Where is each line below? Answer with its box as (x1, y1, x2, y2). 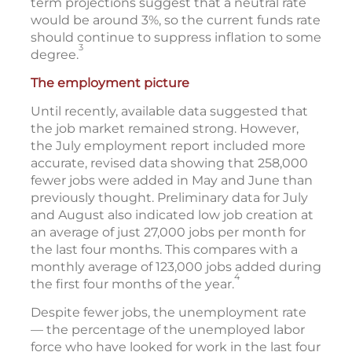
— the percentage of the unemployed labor (31, 322, 305, 338)
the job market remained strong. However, (31, 121, 299, 137)
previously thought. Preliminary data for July (31, 190, 308, 206)
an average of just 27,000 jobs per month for (31, 225, 306, 240)
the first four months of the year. (31, 277, 234, 292)
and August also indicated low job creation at (31, 207, 313, 223)
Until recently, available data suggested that (31, 104, 308, 119)
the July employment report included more (31, 138, 306, 154)
